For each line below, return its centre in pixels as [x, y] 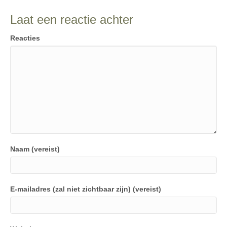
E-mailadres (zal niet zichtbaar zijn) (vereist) [86, 189]
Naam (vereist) [35, 149]
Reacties [25, 38]
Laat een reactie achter [72, 20]
